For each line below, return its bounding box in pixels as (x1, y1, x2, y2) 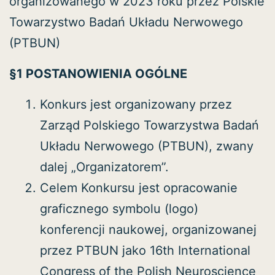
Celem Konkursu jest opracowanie (40, 180, 238, 195)
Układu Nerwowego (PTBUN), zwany (40, 138, 254, 153)
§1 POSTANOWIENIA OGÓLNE (9, 66, 187, 81)
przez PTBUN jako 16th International (40, 242, 250, 258)
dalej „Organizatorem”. (40, 159, 169, 174)
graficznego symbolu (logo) (40, 201, 198, 216)
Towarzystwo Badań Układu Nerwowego (9, 14, 243, 29)
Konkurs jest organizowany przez (40, 96, 232, 112)
